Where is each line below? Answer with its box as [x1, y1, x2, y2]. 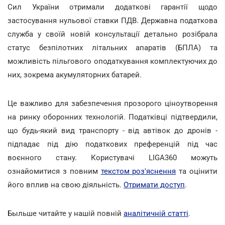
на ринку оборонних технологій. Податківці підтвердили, [8, 112, 217, 122]
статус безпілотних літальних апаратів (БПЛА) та [8, 43, 217, 52]
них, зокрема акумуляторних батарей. [8, 70, 142, 79]
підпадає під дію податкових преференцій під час [8, 139, 217, 149]
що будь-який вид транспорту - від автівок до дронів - [8, 126, 217, 135]
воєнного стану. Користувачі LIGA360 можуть [8, 153, 217, 162]
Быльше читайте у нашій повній [8, 208, 124, 218]
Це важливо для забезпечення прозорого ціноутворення [8, 98, 217, 108]
